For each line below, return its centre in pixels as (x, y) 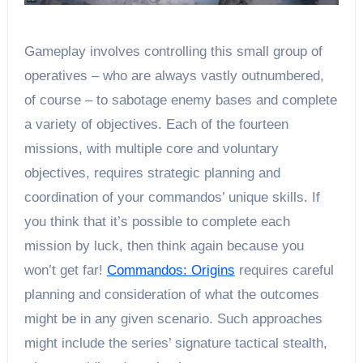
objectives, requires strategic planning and (152, 173)
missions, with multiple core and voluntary (151, 148)
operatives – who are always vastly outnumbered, (174, 75)
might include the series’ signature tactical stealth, (175, 343)
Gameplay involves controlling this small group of (173, 51)
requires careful (284, 270)
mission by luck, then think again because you (164, 246)
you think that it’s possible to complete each (157, 221)
